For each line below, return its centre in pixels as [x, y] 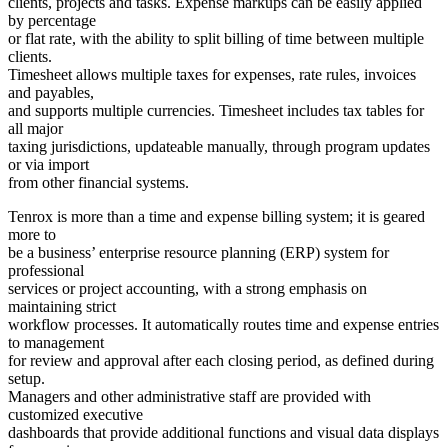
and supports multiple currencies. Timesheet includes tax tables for [216, 111]
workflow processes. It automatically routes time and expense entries [223, 325]
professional [46, 271]
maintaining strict [62, 307]
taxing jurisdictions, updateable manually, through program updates [219, 147]
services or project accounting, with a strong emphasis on [187, 289]
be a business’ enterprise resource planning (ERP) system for [198, 253]
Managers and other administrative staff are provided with [189, 397]
